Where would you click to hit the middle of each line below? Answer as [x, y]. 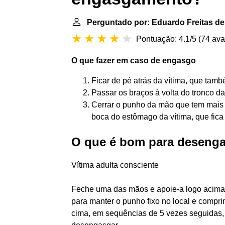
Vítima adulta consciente [115, 165]
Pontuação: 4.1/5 [166, 39]
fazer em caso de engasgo [146, 61]
